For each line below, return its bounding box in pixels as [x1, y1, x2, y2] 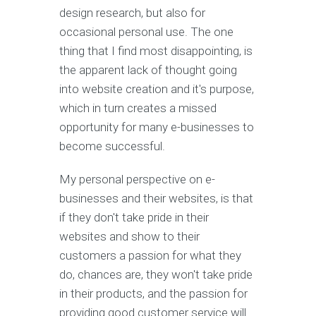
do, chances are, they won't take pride [59, 267, 253, 281]
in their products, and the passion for [59, 286, 248, 300]
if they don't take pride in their [59, 210, 209, 224]
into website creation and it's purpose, [59, 82, 254, 96]
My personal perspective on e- [59, 172, 215, 186]
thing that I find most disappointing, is [59, 44, 253, 58]
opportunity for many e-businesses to [59, 120, 254, 134]
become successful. [59, 139, 165, 153]
